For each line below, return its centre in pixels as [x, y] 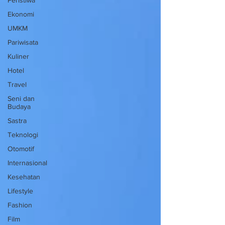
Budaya [19, 106]
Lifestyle [20, 191]
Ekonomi [21, 14]
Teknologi [23, 134]
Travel [17, 84]
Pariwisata [23, 42]
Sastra [17, 120]
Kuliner [18, 56]
